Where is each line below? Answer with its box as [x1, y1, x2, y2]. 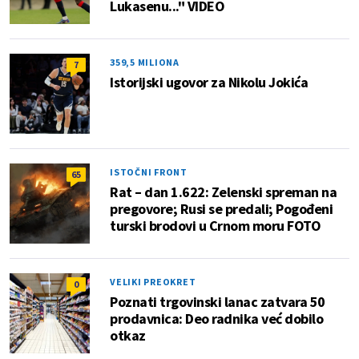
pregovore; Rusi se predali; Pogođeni [110, 200, 333, 219]
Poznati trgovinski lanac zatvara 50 [110, 292, 325, 312]
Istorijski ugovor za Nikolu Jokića [110, 73, 308, 92]
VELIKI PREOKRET [110, 276, 196, 288]
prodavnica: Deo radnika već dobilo [110, 309, 323, 329]
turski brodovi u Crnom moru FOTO [110, 216, 321, 236]
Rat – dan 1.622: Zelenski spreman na [110, 183, 337, 202]
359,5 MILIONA [110, 56, 179, 69]
